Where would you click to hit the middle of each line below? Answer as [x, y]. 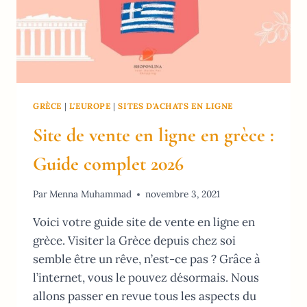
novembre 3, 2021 [183, 194]
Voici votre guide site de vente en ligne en [144, 222]
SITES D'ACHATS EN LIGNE [176, 106]
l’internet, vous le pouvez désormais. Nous [146, 278]
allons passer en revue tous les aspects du [145, 296]
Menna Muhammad [91, 194]
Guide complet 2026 [108, 163]
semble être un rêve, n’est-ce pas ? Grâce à [147, 259]
